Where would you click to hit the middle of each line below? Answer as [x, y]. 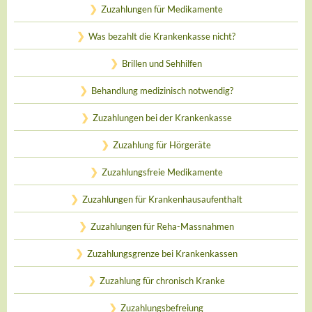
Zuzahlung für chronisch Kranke [162, 281]
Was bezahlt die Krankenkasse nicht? [162, 36]
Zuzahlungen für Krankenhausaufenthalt [162, 199]
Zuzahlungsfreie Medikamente [162, 172]
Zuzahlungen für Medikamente [162, 9]
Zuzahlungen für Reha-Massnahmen [162, 226]
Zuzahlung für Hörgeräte [162, 145]
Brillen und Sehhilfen [162, 63]
